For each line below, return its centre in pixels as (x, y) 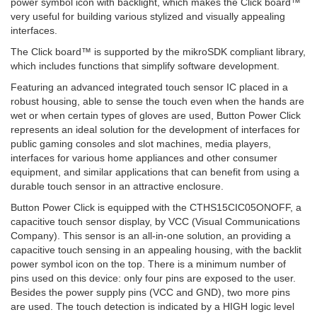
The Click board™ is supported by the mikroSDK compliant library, (158, 52)
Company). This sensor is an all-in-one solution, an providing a (151, 236)
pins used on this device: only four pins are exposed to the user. (153, 278)
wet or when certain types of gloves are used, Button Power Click (156, 115)
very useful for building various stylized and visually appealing (148, 16)
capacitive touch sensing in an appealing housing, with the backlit (156, 250)
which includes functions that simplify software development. (145, 66)
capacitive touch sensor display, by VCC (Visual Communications (155, 221)
